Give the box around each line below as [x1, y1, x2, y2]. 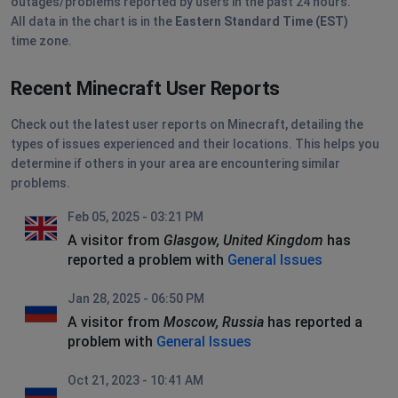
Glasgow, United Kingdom [163, 231, 323, 249]
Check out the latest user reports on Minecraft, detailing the [11, 116, 363, 131]
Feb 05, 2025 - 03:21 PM [68, 209, 203, 224]
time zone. [11, 33, 72, 48]
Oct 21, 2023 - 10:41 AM [68, 372, 203, 387]
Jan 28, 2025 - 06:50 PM [68, 291, 204, 306]
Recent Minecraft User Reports [11, 76, 281, 99]
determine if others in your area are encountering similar [11, 155, 340, 171]
